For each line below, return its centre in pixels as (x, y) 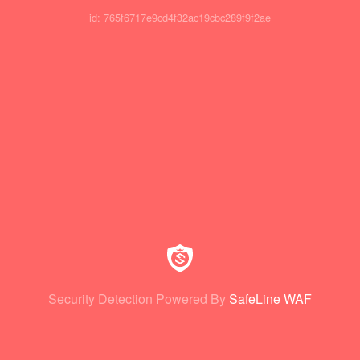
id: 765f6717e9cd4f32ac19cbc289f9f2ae (180, 18)
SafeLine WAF (270, 299)
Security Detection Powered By (137, 299)
